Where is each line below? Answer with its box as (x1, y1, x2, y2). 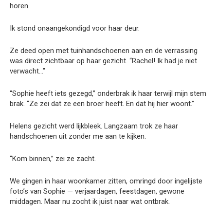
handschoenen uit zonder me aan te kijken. (10, 131, 146, 141)
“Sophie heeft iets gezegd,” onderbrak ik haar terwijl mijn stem (10, 89, 206, 98)
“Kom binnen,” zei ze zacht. (10, 154, 96, 163)
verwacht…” (10, 66, 45, 75)
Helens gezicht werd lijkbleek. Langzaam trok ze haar (10, 121, 178, 130)
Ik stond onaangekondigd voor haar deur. (10, 23, 140, 33)
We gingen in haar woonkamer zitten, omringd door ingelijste (10, 176, 202, 185)
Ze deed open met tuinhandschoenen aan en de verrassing (10, 46, 198, 55)
